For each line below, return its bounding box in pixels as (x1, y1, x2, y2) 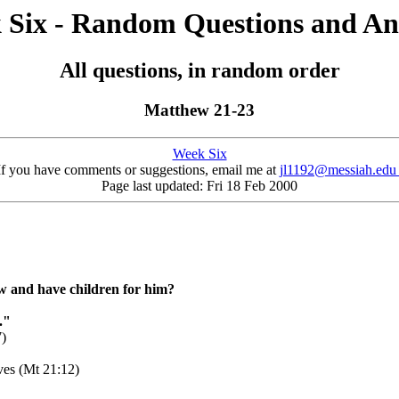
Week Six (172, 146, 227, 162)
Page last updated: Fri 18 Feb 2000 (102, 178, 297, 194)
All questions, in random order (59, 59, 340, 83)
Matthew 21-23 (144, 101, 255, 120)
